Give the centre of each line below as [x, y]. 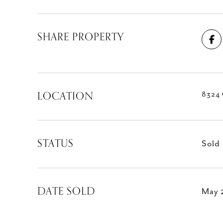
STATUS [56, 143]
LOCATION [65, 96]
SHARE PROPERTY [81, 37]
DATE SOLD [66, 191]
